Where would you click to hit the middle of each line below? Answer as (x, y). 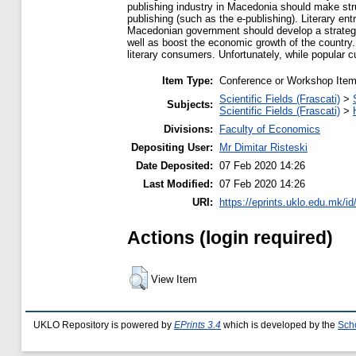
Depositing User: (172, 147)
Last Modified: (178, 184)
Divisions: (188, 129)
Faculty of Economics (270, 129)
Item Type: (188, 80)
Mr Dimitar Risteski (263, 147)
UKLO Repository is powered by (104, 325)
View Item (174, 279)
